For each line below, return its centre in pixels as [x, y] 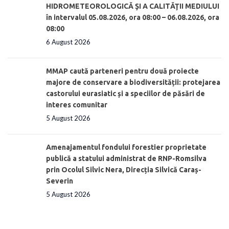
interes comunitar [77, 105]
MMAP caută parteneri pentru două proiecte [122, 71]
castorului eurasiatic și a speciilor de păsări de [125, 93]
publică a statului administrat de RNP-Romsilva [126, 158]
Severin [60, 181]
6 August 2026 [68, 42]
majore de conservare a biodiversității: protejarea [133, 82]
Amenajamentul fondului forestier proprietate [126, 147]
